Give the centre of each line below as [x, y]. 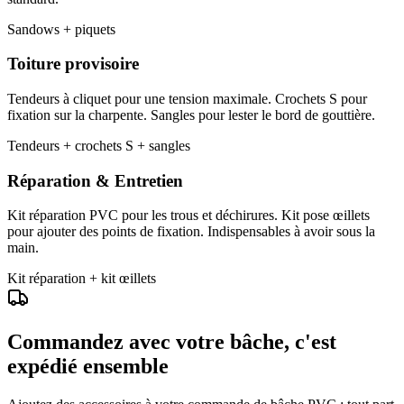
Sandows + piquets [61, 29]
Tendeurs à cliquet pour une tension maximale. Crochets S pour [187, 99]
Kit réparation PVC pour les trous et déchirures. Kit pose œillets [188, 216]
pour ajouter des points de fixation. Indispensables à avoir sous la [191, 232]
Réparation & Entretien [95, 180]
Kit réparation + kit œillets [82, 279]
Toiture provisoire [73, 64]
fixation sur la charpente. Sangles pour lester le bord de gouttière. [191, 115]
